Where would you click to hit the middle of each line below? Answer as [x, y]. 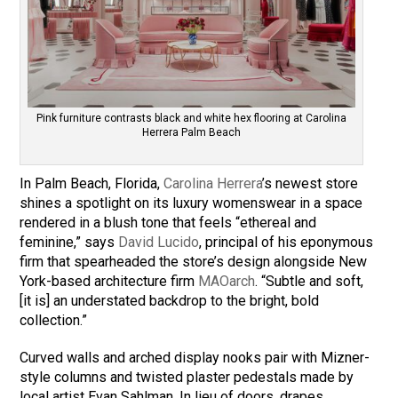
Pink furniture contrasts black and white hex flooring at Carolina [192, 119]
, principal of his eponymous [287, 243]
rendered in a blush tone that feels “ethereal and [168, 223]
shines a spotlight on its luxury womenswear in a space [191, 203]
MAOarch [227, 282]
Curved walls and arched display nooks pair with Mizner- [195, 358]
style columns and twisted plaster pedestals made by [187, 378]
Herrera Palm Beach [192, 133]
